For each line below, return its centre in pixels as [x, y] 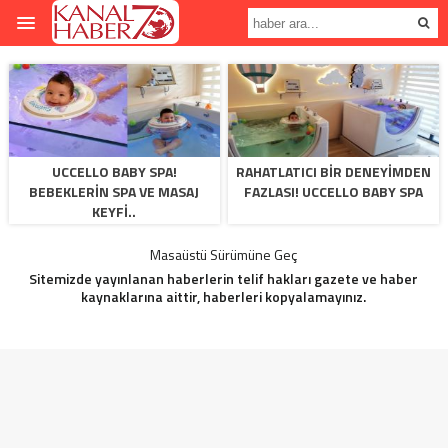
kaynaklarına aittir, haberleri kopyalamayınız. [224, 296]
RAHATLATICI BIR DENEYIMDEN [334, 171]
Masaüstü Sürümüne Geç [224, 254]
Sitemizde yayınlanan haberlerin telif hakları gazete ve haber [224, 278]
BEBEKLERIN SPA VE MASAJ [114, 191]
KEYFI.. [114, 211]
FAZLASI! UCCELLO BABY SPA [334, 191]
